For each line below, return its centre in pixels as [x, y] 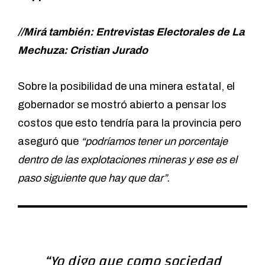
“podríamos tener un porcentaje [154, 142]
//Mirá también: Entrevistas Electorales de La [131, 32]
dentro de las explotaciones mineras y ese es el [127, 160]
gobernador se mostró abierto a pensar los [122, 105]
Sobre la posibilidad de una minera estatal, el [126, 87]
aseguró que [49, 142]
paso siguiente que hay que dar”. [94, 178]
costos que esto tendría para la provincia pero [130, 123]
